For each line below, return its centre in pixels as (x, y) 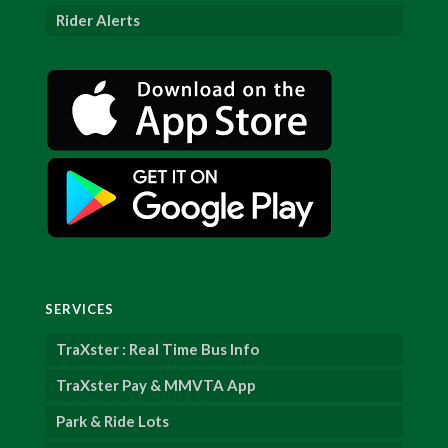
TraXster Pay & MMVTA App (156, 385)
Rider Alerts (98, 20)
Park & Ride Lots (113, 421)
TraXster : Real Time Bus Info (158, 349)
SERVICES (80, 309)
